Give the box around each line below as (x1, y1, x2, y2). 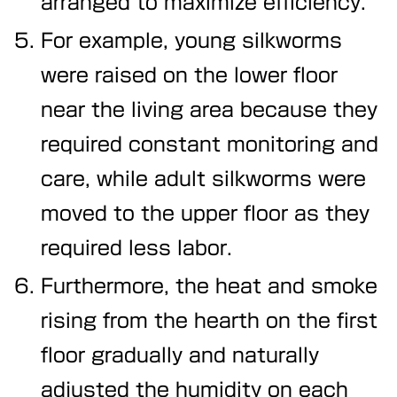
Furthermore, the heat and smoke (41, 276, 378, 297)
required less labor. (41, 238, 233, 259)
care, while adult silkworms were (41, 169, 367, 190)
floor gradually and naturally (41, 346, 320, 366)
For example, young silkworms (41, 31, 343, 51)
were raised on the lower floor (41, 66, 339, 86)
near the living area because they (41, 100, 378, 121)
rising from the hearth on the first (41, 311, 378, 331)
